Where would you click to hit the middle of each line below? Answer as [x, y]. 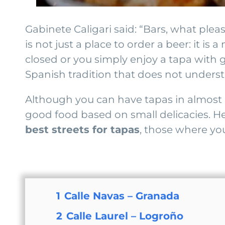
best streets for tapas [82, 129]
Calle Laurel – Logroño [125, 216]
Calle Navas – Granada [122, 196]
